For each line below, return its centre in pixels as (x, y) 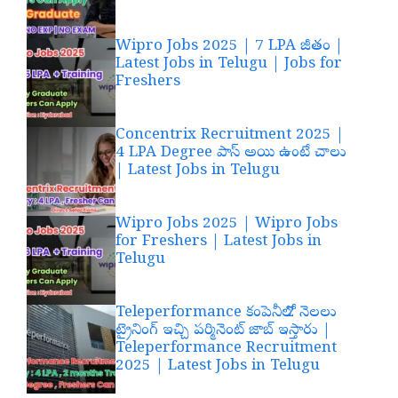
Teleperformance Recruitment (226, 348)
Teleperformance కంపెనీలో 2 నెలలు (226, 313)
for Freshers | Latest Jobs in (219, 242)
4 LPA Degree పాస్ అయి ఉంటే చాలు (231, 153)
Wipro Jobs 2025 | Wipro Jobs (227, 224)
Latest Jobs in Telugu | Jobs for (229, 64)
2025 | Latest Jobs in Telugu (218, 366)
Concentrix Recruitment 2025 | (230, 135)
